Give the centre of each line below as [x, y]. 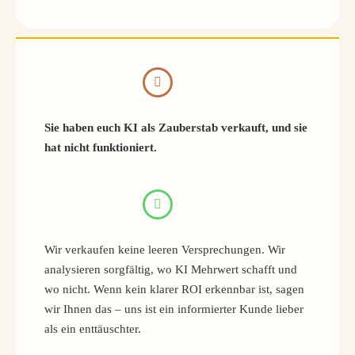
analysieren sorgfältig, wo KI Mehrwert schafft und [171, 270]
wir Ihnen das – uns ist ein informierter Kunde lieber [174, 309]
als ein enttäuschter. [93, 329]
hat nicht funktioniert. [101, 148]
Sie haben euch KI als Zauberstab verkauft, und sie [176, 128]
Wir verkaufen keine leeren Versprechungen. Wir [165, 250]
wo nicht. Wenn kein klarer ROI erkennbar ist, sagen [174, 290]
